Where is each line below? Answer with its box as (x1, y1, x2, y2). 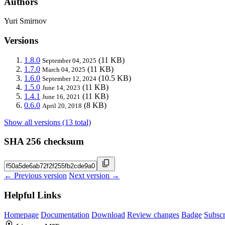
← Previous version (4, 171, 67, 180)
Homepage (4, 210, 39, 219)
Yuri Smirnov (4, 17, 47, 26)
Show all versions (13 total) (4, 118, 91, 127)
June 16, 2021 (42, 92, 80, 100)
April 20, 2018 (42, 101, 82, 109)
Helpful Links (4, 189, 61, 200)
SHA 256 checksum (4, 136, 84, 147)
